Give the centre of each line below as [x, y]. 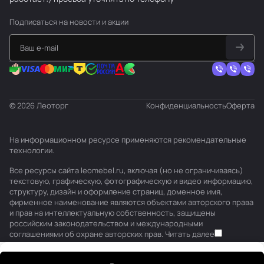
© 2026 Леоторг [39, 105]
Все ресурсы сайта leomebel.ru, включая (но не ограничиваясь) [126, 170]
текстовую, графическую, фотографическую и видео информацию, [131, 181]
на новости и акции [94, 22]
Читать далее [190, 234]
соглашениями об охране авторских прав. [87, 234]
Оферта [240, 105]
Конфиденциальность [186, 105]
